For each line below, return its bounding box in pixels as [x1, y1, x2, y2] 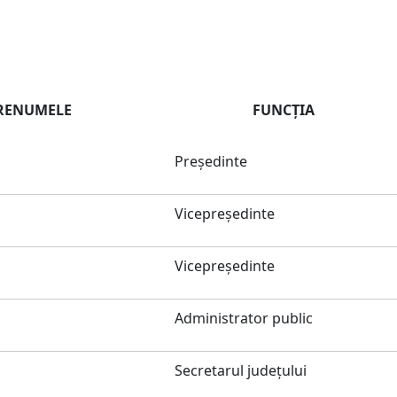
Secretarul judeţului [175, 361, 307, 380]
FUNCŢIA [252, 100, 315, 120]
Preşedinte [175, 152, 247, 171]
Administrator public [175, 308, 313, 328]
